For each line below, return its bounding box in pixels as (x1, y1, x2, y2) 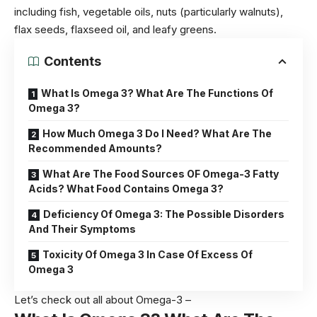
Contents (44, 54, 101, 69)
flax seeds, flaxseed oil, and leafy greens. (14, 23, 217, 37)
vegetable (83, 5, 132, 19)
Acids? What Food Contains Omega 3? (28, 183, 224, 195)
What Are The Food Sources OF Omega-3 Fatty (42, 168, 279, 180)
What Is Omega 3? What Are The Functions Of (41, 87, 273, 100)
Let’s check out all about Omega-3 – (14, 293, 191, 307)
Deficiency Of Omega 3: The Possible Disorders (43, 208, 284, 221)
